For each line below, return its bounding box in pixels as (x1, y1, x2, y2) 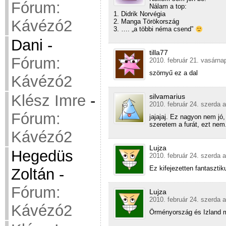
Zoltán (11, 165, 54, 183)
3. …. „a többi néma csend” (114, 25, 195, 33)
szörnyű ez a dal (149, 69, 198, 77)
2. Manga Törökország (114, 18, 179, 26)
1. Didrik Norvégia (114, 10, 165, 18)
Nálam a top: (149, 3, 187, 11)
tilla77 (149, 48, 168, 57)
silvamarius (149, 92, 185, 101)
